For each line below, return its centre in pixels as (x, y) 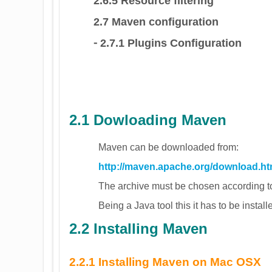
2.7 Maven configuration (156, 22)
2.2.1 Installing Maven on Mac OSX (165, 262)
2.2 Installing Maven (138, 228)
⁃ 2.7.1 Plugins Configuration (168, 43)
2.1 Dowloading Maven (148, 120)
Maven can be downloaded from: (168, 147)
